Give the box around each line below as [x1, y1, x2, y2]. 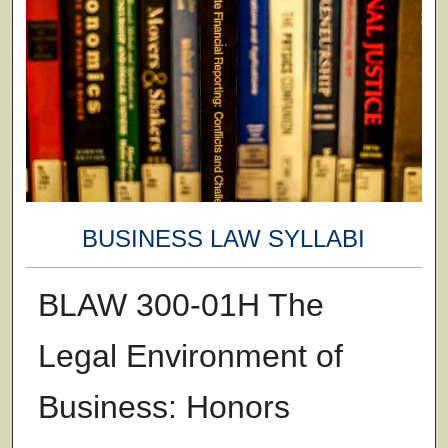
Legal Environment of [37, 337, 343, 374]
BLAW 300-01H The [37, 286, 324, 323]
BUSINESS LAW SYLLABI [82, 225, 366, 253]
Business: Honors [37, 388, 290, 425]
